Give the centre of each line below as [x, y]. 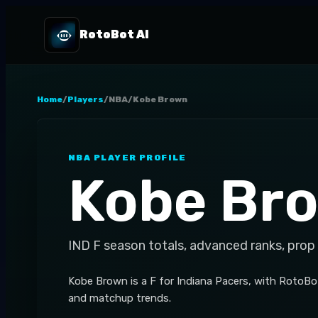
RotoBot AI [114, 34]
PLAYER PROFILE [139, 158]
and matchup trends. [120, 298]
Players [86, 99]
